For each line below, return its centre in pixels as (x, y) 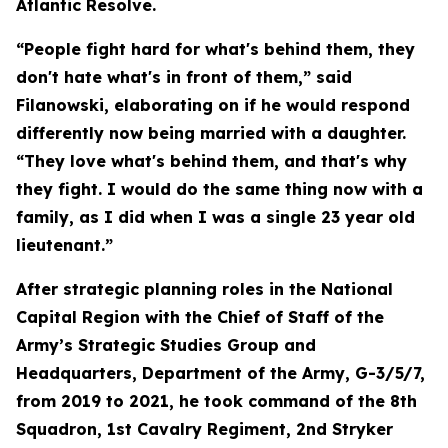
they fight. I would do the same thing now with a (219, 189)
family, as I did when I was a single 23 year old (215, 217)
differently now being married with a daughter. (211, 133)
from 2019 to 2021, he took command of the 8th (216, 401)
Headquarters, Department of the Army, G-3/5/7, (220, 373)
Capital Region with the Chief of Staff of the (200, 317)
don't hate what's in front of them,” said (184, 77)
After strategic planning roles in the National (204, 289)
